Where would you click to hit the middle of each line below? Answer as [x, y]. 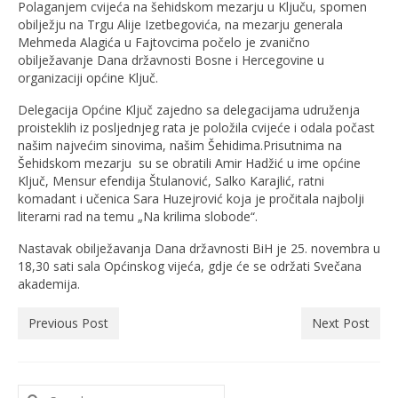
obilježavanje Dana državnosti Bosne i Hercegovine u [171, 60]
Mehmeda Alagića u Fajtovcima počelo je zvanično [164, 42]
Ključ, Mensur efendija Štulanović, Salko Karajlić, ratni [171, 181]
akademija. [49, 284]
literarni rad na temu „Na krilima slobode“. [138, 216]
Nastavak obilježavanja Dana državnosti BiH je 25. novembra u [199, 248]
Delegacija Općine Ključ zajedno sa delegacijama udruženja [189, 110]
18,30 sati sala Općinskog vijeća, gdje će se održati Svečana [190, 266]
